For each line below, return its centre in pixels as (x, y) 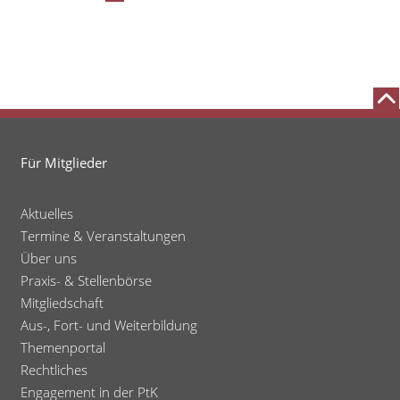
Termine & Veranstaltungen (103, 235)
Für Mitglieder (63, 162)
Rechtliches (54, 369)
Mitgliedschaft (62, 302)
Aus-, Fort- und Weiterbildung (108, 325)
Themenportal (62, 347)
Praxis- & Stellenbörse (86, 280)
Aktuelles (46, 213)
